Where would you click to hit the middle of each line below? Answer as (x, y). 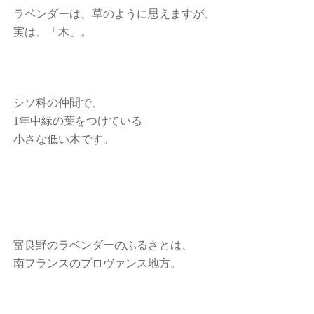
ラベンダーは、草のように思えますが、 (115, 14)
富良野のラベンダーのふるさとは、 (103, 245)
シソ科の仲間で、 (59, 103)
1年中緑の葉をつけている (78, 121)
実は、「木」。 (53, 32)
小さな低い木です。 (64, 139)
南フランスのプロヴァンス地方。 (98, 263)
